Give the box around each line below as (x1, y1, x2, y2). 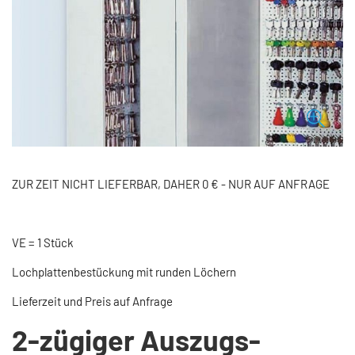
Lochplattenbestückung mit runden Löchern (12, 265, 236, 280)
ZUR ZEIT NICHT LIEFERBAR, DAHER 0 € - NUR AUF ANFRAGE (12, 177, 330, 192)
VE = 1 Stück (12, 235, 74, 250)
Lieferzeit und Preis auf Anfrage (12, 294, 173, 309)
